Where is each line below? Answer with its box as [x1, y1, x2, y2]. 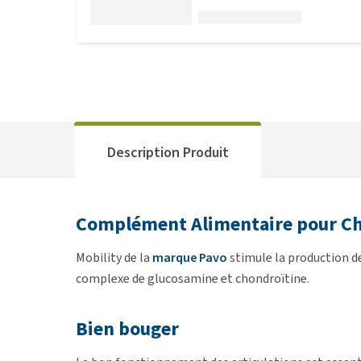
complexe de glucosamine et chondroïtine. [76, 270, 309, 287]
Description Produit [106, 142, 229, 162]
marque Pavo [152, 249, 227, 266]
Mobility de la [76, 249, 152, 266]
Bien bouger [76, 316, 179, 342]
